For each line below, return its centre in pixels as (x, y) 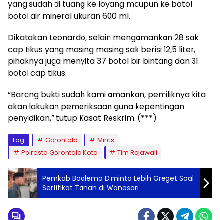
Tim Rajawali (137, 152)
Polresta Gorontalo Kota (59, 152)
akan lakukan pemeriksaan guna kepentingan (96, 106)
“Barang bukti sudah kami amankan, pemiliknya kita (107, 94)
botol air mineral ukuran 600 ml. (69, 16)
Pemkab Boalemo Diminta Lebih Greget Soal (118, 178)
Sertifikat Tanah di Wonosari (90, 187)
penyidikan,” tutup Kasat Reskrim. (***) (82, 118)
